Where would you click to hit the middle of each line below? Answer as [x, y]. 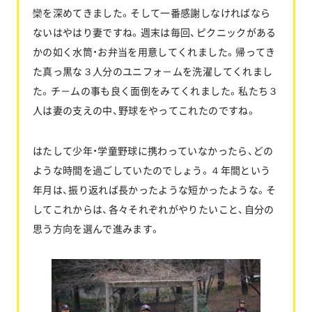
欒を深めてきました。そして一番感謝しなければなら [151, 12]
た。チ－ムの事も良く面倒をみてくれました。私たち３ [155, 90]
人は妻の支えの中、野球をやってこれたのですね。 [144, 110]
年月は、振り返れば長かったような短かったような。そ [154, 189]
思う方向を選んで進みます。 [96, 228]
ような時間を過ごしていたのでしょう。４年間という [151, 170]
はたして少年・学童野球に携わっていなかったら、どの [153, 150]
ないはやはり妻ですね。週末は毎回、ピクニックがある [154, 32]
